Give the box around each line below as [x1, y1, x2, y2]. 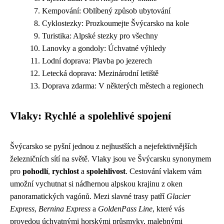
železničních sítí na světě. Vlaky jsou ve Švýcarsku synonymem [10, 154, 211, 163]
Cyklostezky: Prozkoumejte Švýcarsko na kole [42, 19, 189, 27]
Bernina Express [38, 204, 90, 213]
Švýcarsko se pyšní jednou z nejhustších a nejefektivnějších [10, 142, 197, 150]
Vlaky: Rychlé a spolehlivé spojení [10, 110, 171, 122]
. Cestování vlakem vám [125, 167, 201, 175]
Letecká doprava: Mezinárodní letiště [42, 69, 158, 77]
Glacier [166, 192, 190, 200]
